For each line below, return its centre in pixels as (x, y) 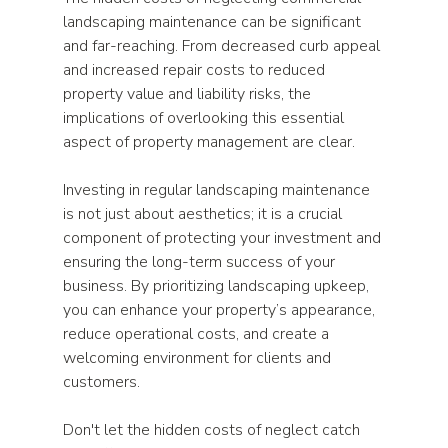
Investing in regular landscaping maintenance (219, 190)
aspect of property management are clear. (211, 142)
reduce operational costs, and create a (198, 334)
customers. (102, 382)
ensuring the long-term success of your (201, 262)
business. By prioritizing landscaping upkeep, (218, 286)
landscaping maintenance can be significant (214, 22)
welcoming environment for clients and (199, 358)
